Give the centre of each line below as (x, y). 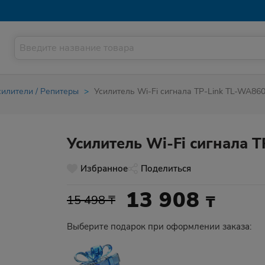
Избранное (104, 169)
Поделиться (166, 169)
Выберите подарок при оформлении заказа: (159, 227)
